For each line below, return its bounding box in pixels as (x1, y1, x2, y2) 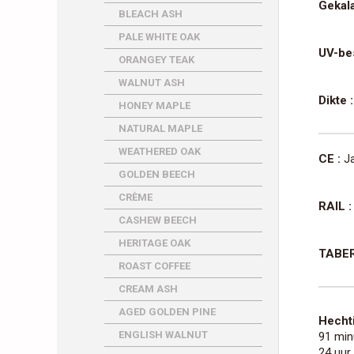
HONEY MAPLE (119, 100, 190, 111)
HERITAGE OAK (119, 237, 190, 249)
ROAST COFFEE (119, 260, 190, 272)
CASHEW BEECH (119, 214, 197, 226)
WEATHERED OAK (119, 145, 201, 157)
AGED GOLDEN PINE (119, 306, 216, 318)
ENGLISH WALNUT (119, 329, 208, 341)
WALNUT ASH (119, 77, 185, 88)
